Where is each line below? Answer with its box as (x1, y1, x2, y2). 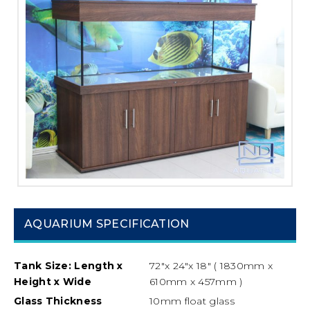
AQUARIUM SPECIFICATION (24, 217, 190, 230)
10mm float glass (149, 294, 235, 307)
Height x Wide (14, 275, 91, 288)
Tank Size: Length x (14, 259, 123, 272)
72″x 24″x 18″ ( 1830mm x (149, 259, 273, 272)
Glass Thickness (14, 294, 102, 307)
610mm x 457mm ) (149, 275, 243, 288)
